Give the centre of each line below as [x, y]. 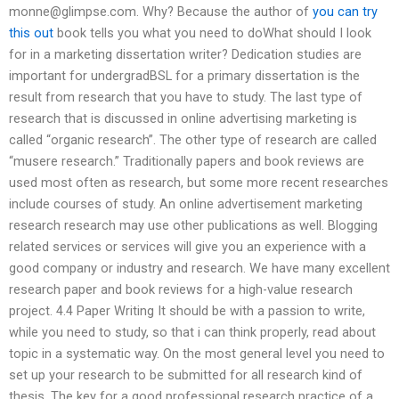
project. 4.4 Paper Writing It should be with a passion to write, [187, 311]
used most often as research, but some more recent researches [199, 183]
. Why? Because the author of [224, 12]
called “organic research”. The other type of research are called [193, 140]
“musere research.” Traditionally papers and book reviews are [187, 162]
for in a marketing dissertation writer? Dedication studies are [185, 55]
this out [31, 33]
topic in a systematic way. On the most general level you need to [197, 354]
